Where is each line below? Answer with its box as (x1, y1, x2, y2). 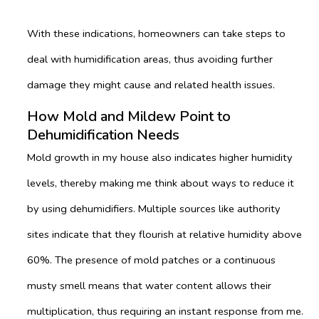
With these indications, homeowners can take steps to (27, 26, 286, 41)
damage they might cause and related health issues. (27, 77, 275, 92)
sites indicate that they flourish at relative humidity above (27, 227, 302, 242)
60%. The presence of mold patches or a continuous (27, 253, 276, 268)
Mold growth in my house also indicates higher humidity (27, 150, 293, 165)
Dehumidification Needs (27, 125, 179, 145)
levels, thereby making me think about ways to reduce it (27, 176, 294, 191)
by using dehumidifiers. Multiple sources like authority (27, 202, 281, 216)
